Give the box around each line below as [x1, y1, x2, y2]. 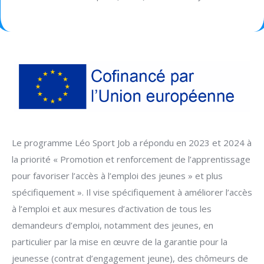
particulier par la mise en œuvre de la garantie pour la [12, 235, 227, 247]
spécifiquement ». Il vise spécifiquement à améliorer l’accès [12, 186, 252, 198]
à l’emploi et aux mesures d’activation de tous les [12, 202, 212, 214]
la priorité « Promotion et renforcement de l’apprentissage [12, 153, 250, 165]
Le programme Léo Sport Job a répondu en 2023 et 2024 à [12, 136, 252, 148]
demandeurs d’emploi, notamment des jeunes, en [12, 219, 213, 231]
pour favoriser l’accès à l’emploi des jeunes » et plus [12, 169, 223, 181]
